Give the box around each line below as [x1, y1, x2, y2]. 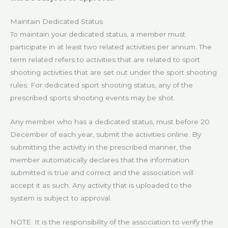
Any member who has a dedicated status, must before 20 [10, 118, 210, 126]
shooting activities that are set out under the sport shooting [10, 68, 217, 77]
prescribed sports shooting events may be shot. [10, 94, 175, 102]
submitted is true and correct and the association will [10, 168, 193, 177]
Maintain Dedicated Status [10, 17, 103, 26]
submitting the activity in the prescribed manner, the [10, 143, 191, 152]
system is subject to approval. [10, 194, 111, 203]
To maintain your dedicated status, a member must [10, 30, 185, 39]
